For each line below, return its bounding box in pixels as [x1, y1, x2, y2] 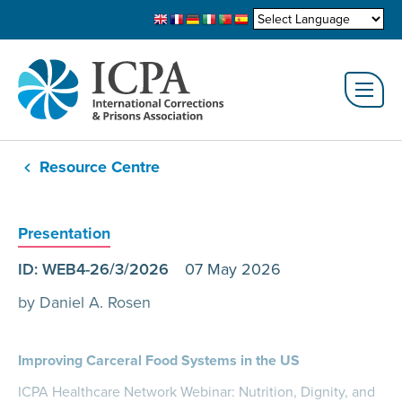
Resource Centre [39, 155, 160, 179]
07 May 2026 [185, 258, 281, 280]
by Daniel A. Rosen [18, 291, 151, 313]
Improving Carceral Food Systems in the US [18, 350, 300, 371]
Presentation [18, 222, 110, 245]
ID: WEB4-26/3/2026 [18, 258, 185, 280]
